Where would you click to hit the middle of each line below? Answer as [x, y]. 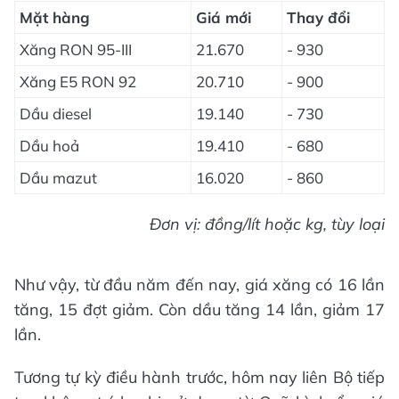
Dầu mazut [58, 178]
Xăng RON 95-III [76, 49]
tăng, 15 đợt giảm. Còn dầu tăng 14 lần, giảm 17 [199, 309]
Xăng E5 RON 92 [78, 81]
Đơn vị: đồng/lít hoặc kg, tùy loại [267, 224]
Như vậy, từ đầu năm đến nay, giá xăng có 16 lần [199, 285]
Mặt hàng [55, 17]
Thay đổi [318, 17]
